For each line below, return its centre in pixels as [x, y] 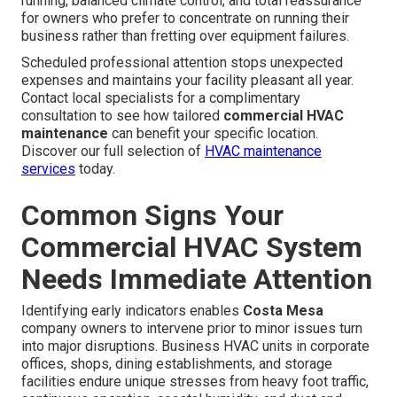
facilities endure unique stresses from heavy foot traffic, [195, 382]
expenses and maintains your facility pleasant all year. [187, 81]
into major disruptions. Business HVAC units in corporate [195, 346]
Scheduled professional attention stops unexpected [182, 63]
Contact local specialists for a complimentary [161, 98]
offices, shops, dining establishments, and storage [177, 364]
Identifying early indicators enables [132, 311]
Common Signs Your [152, 216]
